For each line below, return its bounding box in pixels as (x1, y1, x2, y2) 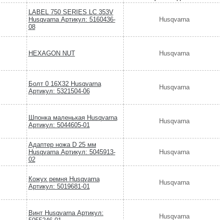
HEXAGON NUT (28, 50, 75, 57)
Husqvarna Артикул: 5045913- (28, 148, 115, 156)
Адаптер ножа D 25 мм (28, 141, 96, 149)
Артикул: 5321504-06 (28, 87, 90, 95)
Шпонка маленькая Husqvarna (28, 114, 117, 122)
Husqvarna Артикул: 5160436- (28, 16, 115, 24)
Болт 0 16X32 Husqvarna (28, 80, 101, 88)
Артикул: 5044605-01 (28, 121, 90, 129)
